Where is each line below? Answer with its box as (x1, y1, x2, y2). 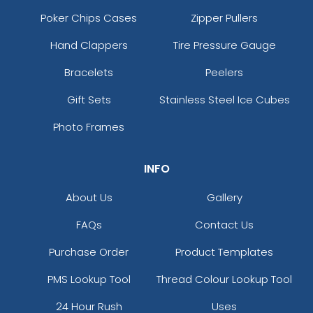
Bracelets (64, 64, 113, 80)
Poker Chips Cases (41, 10, 137, 25)
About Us (65, 189, 112, 205)
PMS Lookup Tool (47, 271, 131, 286)
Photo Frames (53, 119, 124, 134)
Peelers (205, 64, 243, 80)
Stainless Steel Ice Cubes (159, 92, 290, 107)
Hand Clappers (50, 37, 128, 52)
